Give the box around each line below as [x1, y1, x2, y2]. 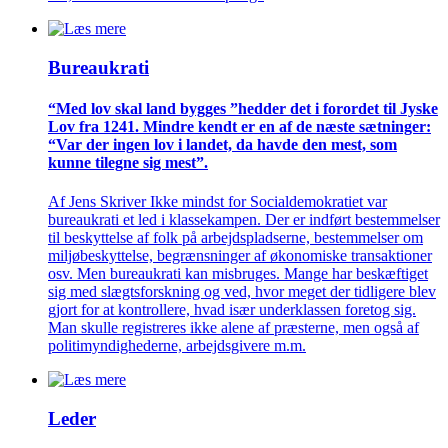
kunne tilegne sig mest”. [48, 154, 208, 172]
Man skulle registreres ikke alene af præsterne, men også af [48, 319, 419, 337]
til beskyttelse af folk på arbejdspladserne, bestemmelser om [48, 229, 423, 247]
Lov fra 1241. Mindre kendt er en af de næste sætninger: [48, 118, 431, 136]
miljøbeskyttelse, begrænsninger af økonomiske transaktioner [48, 247, 432, 265]
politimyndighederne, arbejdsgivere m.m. [48, 337, 306, 355]
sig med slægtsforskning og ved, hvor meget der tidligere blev [48, 283, 436, 301]
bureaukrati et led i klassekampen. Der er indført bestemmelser [48, 211, 440, 229]
